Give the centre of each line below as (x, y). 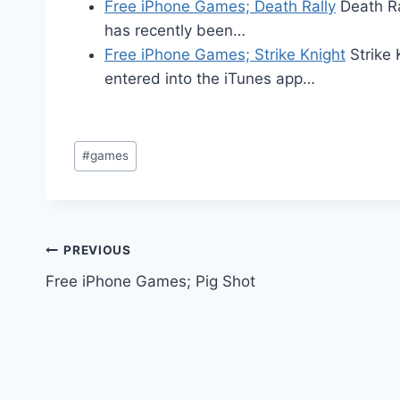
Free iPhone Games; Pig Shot (150, 281)
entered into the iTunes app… (210, 78)
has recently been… (175, 30)
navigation (109, 294)
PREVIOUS (97, 250)
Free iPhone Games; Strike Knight (225, 54)
